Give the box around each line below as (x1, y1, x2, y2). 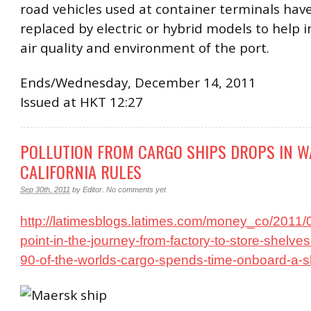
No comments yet (106, 185, 166, 194)
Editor (83, 185, 102, 194)
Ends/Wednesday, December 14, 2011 (20, 73, 256, 92)
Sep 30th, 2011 (20, 185, 70, 194)
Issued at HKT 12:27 (20, 92, 143, 111)
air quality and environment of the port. (20, 39, 269, 58)
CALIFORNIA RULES (20, 158, 142, 184)
